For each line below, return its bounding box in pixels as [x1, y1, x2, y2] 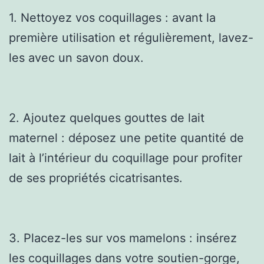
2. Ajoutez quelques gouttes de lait [9, 110, 204, 125]
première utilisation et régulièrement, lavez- [9, 30, 253, 45]
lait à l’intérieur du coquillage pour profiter [9, 150, 242, 165]
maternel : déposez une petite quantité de [9, 130, 244, 145]
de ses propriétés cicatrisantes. [9, 170, 183, 185]
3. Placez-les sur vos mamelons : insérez [9, 230, 237, 245]
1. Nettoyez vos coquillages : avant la [9, 10, 216, 25]
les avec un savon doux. [9, 50, 144, 65]
